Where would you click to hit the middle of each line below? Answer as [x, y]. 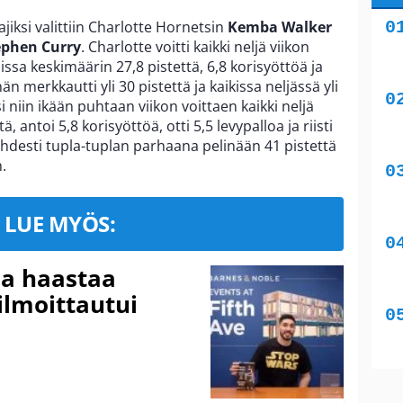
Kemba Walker [280, 27]
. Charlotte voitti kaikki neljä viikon [195, 46]
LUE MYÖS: [60, 223]
